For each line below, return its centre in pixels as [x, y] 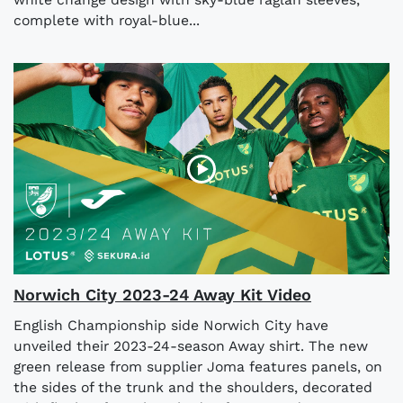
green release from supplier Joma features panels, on [198, 367]
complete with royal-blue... [107, 21]
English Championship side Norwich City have [171, 326]
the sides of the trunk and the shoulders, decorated [193, 388]
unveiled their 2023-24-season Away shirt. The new [191, 346]
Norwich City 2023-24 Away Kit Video [162, 295]
